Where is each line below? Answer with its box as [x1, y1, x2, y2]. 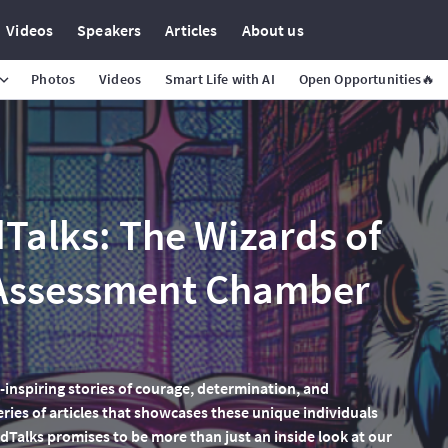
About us [241, 20, 304, 40]
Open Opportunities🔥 [298, 70, 436, 88]
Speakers [77, 20, 142, 40]
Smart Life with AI [165, 70, 275, 88]
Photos [31, 70, 76, 88]
